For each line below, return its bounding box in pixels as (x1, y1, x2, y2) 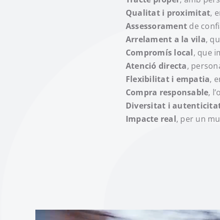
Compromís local (126, 47, 193, 58)
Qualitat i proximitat (126, 7, 211, 19)
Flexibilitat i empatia (126, 74, 210, 85)
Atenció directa (126, 60, 187, 72)
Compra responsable (126, 87, 209, 98)
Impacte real (126, 113, 176, 125)
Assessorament (126, 21, 188, 32)
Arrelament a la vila (126, 34, 206, 45)
